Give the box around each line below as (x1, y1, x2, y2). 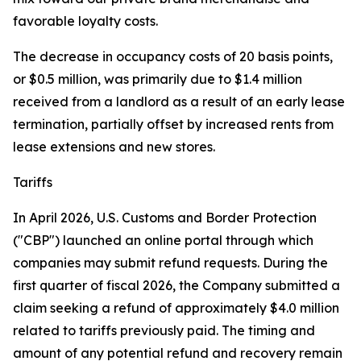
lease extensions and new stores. (13, 139, 215, 156)
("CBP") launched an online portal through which (13, 232, 313, 249)
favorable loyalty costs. (13, 13, 161, 30)
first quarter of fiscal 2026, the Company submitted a (13, 277, 340, 294)
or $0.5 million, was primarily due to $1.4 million (13, 71, 302, 88)
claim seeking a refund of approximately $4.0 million (13, 300, 339, 317)
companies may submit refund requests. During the (13, 255, 328, 272)
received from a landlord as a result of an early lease (13, 93, 345, 110)
